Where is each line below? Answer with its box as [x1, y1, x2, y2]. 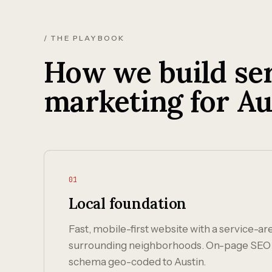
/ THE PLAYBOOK [44, 33, 125, 42]
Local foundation [69, 194, 187, 213]
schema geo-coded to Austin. [69, 256, 206, 268]
